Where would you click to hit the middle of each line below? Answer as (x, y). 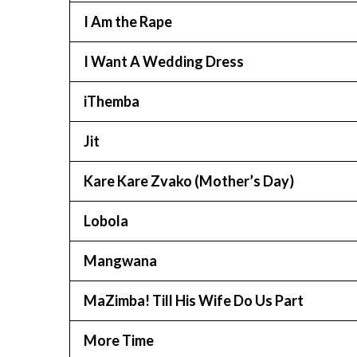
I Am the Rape (128, 22)
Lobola (106, 221)
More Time (119, 340)
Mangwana (120, 261)
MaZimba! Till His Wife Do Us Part (194, 300)
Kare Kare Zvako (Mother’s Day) (189, 181)
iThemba (112, 101)
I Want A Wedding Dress (164, 61)
